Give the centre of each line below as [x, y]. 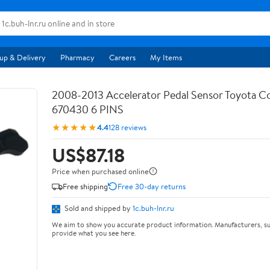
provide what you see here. [94, 233]
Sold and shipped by [98, 208]
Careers [122, 57]
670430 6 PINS [88, 109]
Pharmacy [77, 57]
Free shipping [85, 186]
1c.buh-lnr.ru [153, 208]
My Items [166, 57]
